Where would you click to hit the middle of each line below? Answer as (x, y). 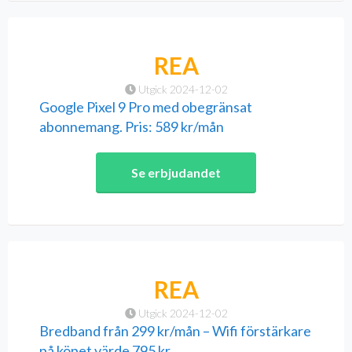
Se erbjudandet (176, 173)
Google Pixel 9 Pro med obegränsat (146, 107)
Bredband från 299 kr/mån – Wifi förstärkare (175, 331)
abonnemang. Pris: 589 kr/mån (132, 127)
